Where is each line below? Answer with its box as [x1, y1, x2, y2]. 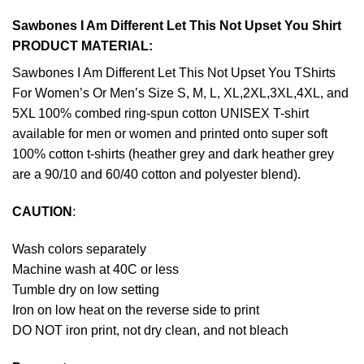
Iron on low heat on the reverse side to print [12, 302, 259, 317]
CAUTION [12, 205, 72, 219]
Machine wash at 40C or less [12, 262, 179, 276]
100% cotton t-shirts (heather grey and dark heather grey [12, 147, 334, 162]
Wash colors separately [12, 241, 146, 256]
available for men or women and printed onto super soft [12, 127, 327, 141]
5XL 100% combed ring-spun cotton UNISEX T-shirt [12, 106, 309, 121]
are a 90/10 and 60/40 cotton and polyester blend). [12, 167, 301, 182]
